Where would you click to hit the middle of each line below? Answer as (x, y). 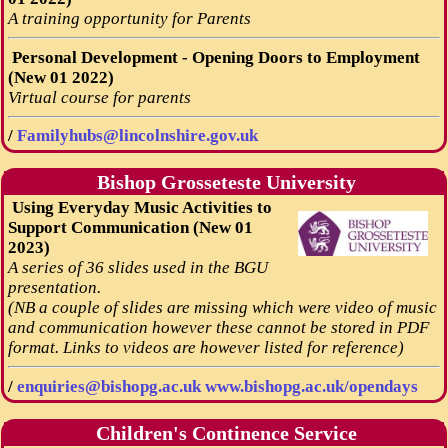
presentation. (54, 287)
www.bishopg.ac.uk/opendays (311, 386)
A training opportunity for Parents (129, 18)
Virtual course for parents (99, 97)
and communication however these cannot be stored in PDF (218, 327)
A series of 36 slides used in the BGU (137, 267)
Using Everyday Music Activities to (139, 207)
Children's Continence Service (224, 433)
